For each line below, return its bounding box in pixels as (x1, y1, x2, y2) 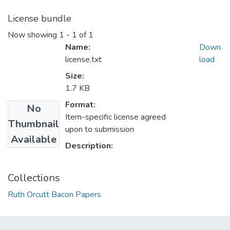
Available (11, 132, 56, 147)
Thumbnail (8, 117, 59, 131)
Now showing (8, 29, 59, 41)
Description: (65, 140, 113, 152)
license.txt (65, 54, 102, 66)
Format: (65, 99, 95, 111)
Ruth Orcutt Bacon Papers (8, 189, 101, 201)
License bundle (8, 12, 71, 25)
